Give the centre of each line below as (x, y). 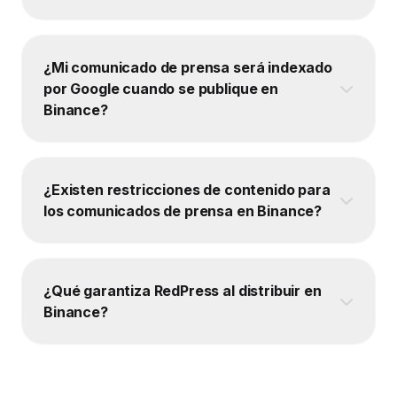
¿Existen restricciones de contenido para (187, 190)
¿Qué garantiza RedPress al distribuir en (183, 291)
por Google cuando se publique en (161, 89)
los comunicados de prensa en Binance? (183, 211)
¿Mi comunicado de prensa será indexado (188, 68)
